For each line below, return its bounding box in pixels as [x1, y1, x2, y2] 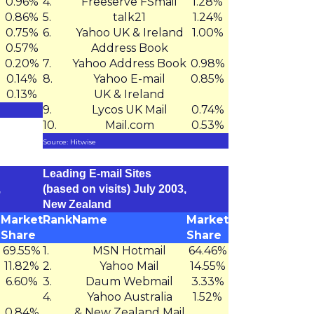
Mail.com [104, 118, 154, 132]
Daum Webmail [86, 275, 173, 288]
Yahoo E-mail [93, 72, 165, 86]
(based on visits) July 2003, [43, 183, 186, 195]
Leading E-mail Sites [43, 168, 151, 179]
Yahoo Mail [100, 259, 159, 273]
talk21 [113, 11, 146, 24]
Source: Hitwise [43, 137, 96, 146]
